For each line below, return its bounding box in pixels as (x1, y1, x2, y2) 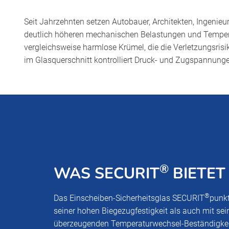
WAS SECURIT (54, 163, 159, 184)
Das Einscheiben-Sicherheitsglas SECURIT (54, 193, 204, 203)
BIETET (169, 163, 225, 184)
